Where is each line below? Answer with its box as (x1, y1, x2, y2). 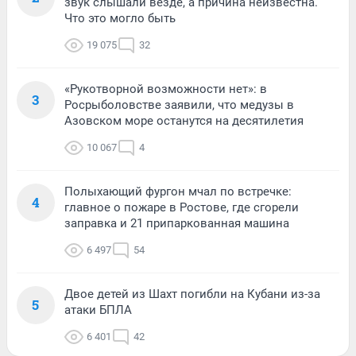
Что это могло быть (64, 11, 176, 26)
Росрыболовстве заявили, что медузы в (64, 98, 294, 113)
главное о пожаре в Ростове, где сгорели (64, 200, 299, 215)
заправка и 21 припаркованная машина (64, 216, 289, 231)
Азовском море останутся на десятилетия (64, 114, 304, 129)
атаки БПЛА (64, 303, 132, 318)
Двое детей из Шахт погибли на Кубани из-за (64, 287, 320, 302)
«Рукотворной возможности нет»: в (64, 82, 267, 97)
